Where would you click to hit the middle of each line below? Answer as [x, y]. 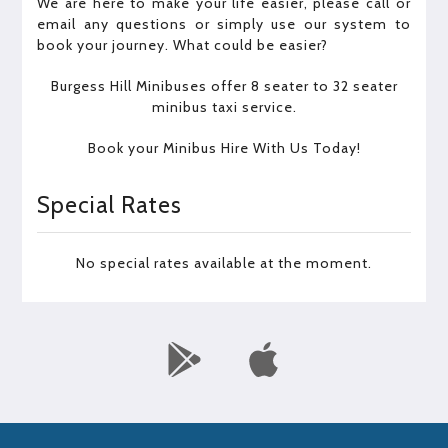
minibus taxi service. [224, 106]
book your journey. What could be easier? [183, 44]
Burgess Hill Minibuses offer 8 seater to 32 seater [224, 85]
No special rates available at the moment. [224, 262]
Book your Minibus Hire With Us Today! [224, 147]
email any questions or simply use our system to [224, 23]
